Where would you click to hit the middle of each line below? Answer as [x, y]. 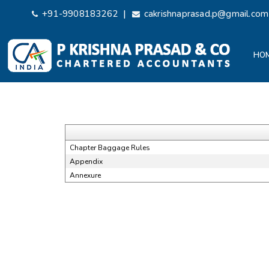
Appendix [86, 162]
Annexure [85, 175]
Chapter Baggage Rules [110, 148]
